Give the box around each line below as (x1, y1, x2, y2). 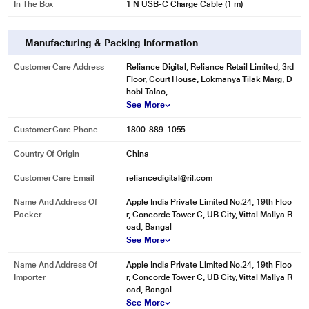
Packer (14, 210, 41, 219)
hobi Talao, (126, 87, 168, 97)
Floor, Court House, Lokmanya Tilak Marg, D (126, 74, 292, 84)
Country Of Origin (14, 149, 79, 159)
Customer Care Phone (14, 125, 98, 134)
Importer (14, 272, 46, 282)
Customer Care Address (14, 62, 104, 72)
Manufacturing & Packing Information (25, 37, 198, 48)
